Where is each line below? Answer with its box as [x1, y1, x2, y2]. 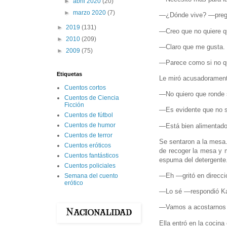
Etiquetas [57, 71, 82, 78]
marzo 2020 [73, 9, 108, 17]
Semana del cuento [64, 172, 118, 180]
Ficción [64, 101, 84, 109]
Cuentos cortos [64, 84, 106, 92]
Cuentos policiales [64, 162, 116, 170]
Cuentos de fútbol [64, 111, 113, 119]
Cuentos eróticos [64, 142, 111, 149]
